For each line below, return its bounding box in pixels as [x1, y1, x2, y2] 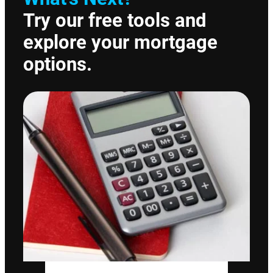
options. [23, 54, 92, 76]
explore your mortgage [23, 32, 218, 54]
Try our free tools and [23, 10, 206, 32]
